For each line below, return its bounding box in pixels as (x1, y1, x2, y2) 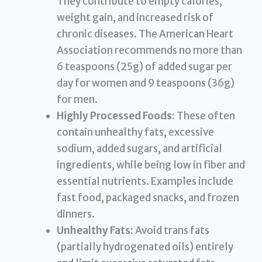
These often (175, 109, 236, 122)
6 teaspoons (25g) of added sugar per (57, 60, 233, 73)
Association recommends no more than (57, 43, 243, 57)
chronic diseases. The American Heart (57, 27, 234, 40)
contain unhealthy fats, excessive (57, 125, 215, 139)
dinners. (57, 207, 95, 220)
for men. (57, 92, 98, 106)
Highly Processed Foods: (57, 109, 175, 122)
